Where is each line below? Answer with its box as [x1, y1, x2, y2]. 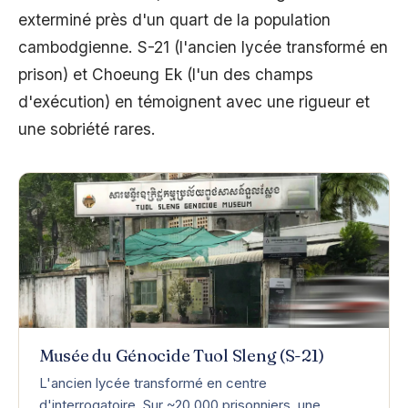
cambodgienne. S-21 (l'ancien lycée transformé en [18, 37, 388, 57]
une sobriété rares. [18, 119, 156, 139]
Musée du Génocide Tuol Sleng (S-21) [39, 345, 324, 367]
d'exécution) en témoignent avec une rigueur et [18, 92, 370, 112]
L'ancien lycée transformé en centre [39, 374, 267, 393]
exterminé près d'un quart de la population [18, 10, 331, 30]
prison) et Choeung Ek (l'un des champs [18, 65, 313, 85]
